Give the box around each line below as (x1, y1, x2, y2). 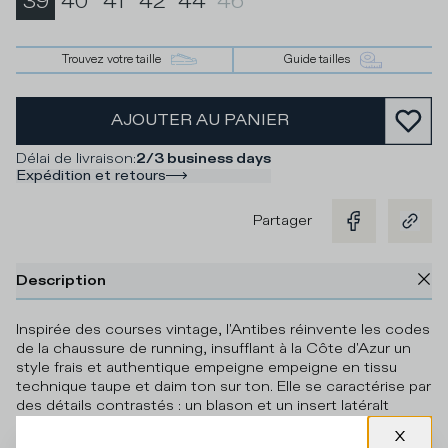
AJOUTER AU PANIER (111, 110, 289, 131)
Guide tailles (284, 52, 351, 68)
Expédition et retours (16, 165, 166, 185)
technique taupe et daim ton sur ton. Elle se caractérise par (16, 376, 431, 396)
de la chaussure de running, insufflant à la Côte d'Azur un (16, 338, 411, 358)
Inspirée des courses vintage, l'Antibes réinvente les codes (16, 319, 430, 339)
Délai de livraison (16, 148, 133, 168)
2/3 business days (136, 148, 271, 168)
